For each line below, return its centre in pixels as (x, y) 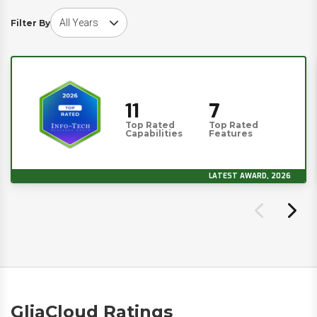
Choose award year (93, 14)
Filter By (30, 23)
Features (231, 133)
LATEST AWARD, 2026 (250, 176)
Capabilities (154, 133)
